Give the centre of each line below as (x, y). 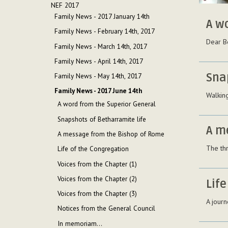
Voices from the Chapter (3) (97, 194)
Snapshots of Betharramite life (102, 119)
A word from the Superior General (107, 104)
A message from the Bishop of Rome (111, 134)
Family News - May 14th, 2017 (98, 76)
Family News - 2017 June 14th (98, 91)
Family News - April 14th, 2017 (98, 61)
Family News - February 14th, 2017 (104, 32)
